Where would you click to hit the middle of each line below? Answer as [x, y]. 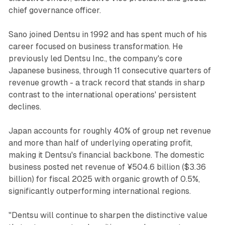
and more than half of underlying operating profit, [100, 143]
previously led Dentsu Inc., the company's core [95, 58]
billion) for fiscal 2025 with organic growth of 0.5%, [104, 179]
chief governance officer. [54, 10]
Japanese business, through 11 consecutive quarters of [109, 70]
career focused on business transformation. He [95, 46]
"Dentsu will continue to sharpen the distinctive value [108, 215]
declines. [25, 106]
